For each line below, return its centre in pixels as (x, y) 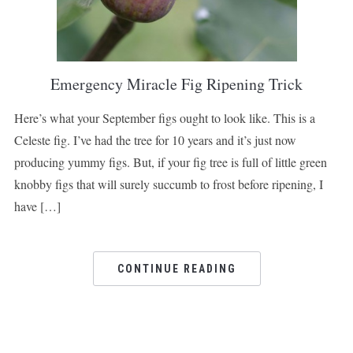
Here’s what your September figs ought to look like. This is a (164, 118)
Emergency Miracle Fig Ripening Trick (176, 84)
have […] (37, 206)
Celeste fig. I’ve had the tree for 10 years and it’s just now (155, 140)
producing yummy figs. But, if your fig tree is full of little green (170, 162)
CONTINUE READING (176, 269)
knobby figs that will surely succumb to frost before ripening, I (168, 184)
